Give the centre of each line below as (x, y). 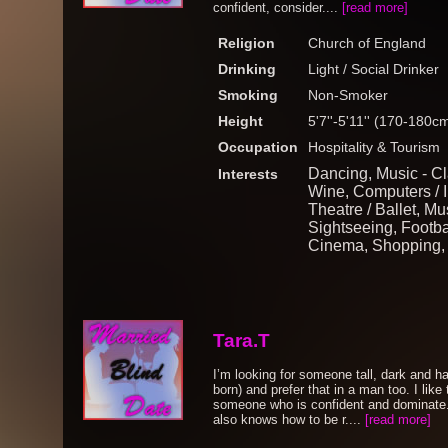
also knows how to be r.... (289, 419)
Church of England (367, 43)
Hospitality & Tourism (374, 147)
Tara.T (241, 340)
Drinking (247, 69)
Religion (246, 43)
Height (240, 121)
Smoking (248, 95)
